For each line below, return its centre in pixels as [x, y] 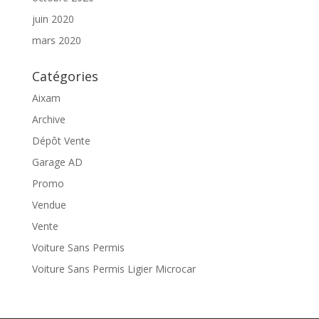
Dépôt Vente [61, 141]
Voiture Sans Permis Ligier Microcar [114, 269]
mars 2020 [56, 40]
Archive [48, 119]
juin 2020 [53, 19]
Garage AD [57, 162]
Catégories [65, 76]
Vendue [49, 205]
